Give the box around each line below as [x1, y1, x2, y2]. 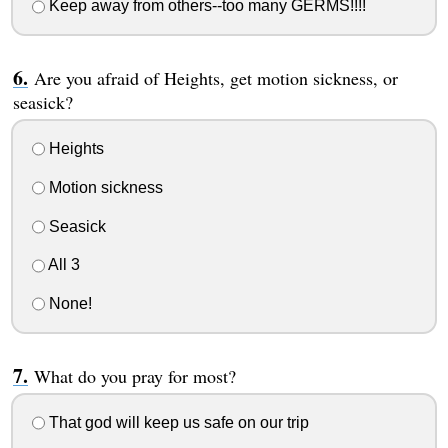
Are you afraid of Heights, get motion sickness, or [33, 66, 398, 91]
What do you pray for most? [33, 364, 236, 389]
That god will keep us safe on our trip [44, 413, 309, 431]
